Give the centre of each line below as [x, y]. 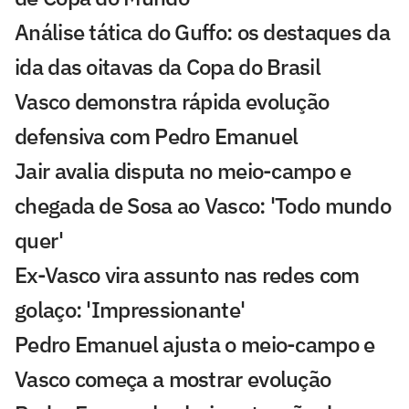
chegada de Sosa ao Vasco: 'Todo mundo [203, 206]
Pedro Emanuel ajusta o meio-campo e [195, 345]
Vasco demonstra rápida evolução [172, 102]
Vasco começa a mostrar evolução [173, 379]
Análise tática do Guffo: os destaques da [202, 32]
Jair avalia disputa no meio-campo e [183, 171]
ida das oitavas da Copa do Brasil [168, 67]
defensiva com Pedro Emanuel [157, 136]
